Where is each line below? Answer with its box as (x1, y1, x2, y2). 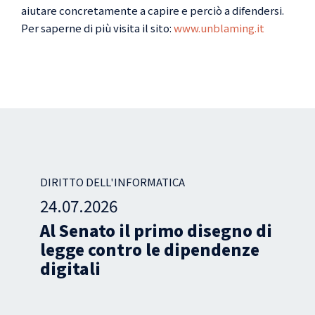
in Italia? (165, 257, 237, 279)
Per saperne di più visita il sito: (21, 20, 174, 35)
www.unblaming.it (174, 20, 264, 35)
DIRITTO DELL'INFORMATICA (165, 174, 310, 189)
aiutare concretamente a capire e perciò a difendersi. (21, 3, 284, 18)
